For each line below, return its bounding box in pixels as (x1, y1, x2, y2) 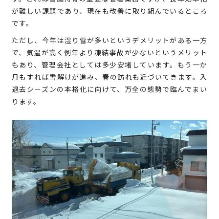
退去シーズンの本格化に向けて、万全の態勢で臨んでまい (11, 84, 208, 94)
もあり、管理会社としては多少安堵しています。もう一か (11, 60, 208, 70)
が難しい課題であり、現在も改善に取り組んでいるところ (11, 6, 208, 16)
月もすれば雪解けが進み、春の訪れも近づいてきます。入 (11, 72, 208, 82)
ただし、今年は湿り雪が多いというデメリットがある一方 (11, 35, 208, 45)
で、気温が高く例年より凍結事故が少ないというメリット (11, 47, 208, 58)
